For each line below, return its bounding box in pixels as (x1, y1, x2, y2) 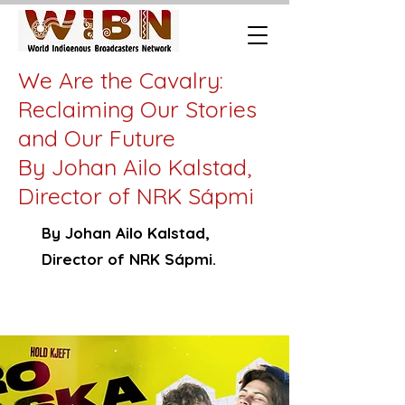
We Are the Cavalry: (18, 66, 223, 94)
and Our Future (18, 124, 175, 152)
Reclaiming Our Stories (18, 95, 257, 123)
